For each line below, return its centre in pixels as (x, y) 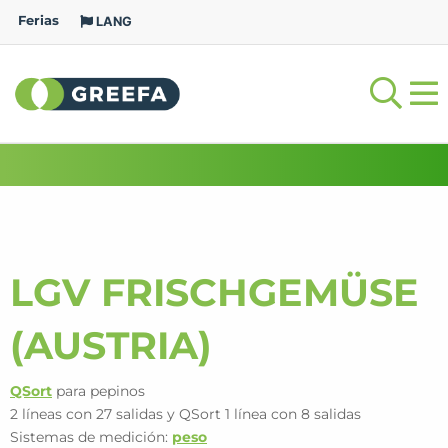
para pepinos (98, 391)
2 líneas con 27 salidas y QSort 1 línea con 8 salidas (185, 414)
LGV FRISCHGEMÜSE (214, 292)
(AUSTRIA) (111, 345)
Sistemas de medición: (91, 437)
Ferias (38, 21)
